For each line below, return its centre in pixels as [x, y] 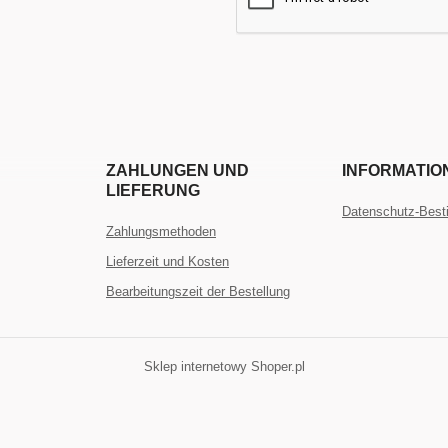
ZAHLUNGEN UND [177, 170]
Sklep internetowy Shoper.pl [224, 366]
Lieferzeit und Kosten [167, 261]
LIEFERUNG [153, 190]
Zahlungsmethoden [161, 231]
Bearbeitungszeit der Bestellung [198, 291]
